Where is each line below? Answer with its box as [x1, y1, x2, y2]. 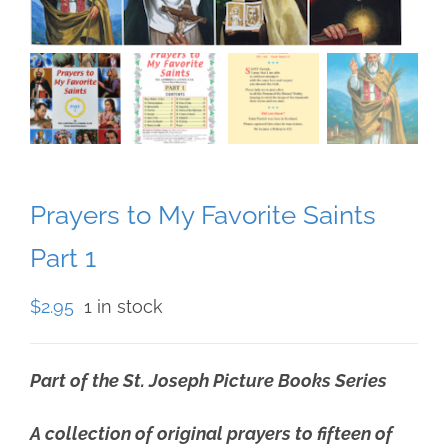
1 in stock [84, 296, 163, 318]
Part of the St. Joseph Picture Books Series [30, 370, 387, 392]
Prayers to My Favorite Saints [30, 200, 376, 231]
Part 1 [30, 243, 96, 274]
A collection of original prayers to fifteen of [30, 423, 393, 445]
